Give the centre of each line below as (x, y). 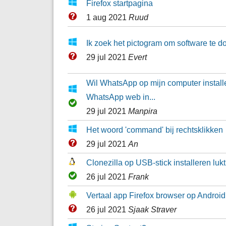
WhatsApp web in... (121, 97)
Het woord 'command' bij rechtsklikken (154, 129)
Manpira (143, 111)
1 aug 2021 (107, 17)
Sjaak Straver (152, 209)
